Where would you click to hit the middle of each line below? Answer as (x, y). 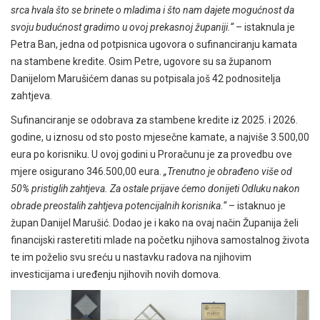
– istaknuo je (256, 206)
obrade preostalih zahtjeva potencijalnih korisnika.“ (119, 206)
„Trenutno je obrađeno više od (228, 172)
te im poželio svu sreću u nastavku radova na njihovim (131, 257)
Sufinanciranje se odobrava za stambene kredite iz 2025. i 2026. (154, 120)
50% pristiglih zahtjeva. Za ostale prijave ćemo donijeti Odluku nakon (155, 189)
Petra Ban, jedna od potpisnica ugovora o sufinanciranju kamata (154, 45)
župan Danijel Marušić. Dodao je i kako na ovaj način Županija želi (155, 223)
